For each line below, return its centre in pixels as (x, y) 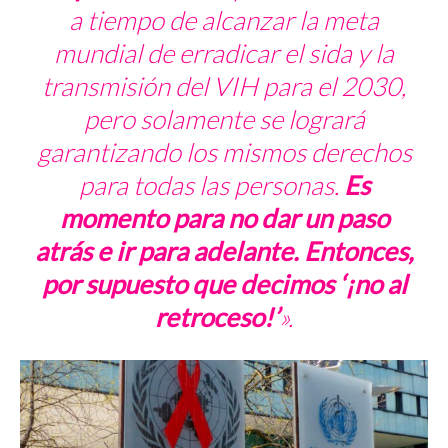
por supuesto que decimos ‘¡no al (224, 283)
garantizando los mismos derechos (224, 151)
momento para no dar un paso (224, 217)
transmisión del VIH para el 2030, (224, 85)
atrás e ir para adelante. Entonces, (224, 250)
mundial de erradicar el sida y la (224, 52)
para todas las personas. (211, 184)
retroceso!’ (217, 316)
